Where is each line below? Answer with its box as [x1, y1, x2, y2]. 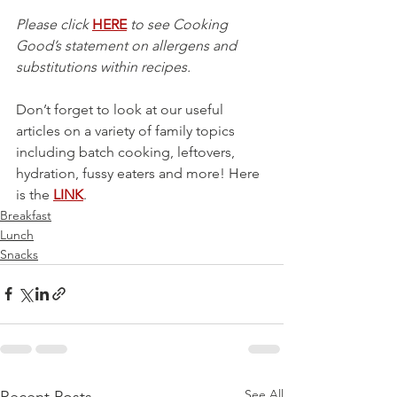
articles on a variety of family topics [16, 121, 238, 139]
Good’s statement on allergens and [16, 36, 240, 54]
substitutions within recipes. [16, 58, 191, 75]
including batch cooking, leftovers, [16, 143, 238, 160]
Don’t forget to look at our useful [16, 100, 227, 118]
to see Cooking [127, 15, 231, 33]
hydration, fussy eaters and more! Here [16, 164, 263, 182]
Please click [16, 15, 92, 33]
